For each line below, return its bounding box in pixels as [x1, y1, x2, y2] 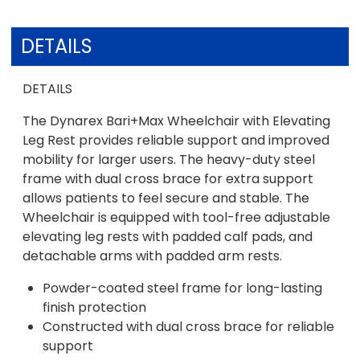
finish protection [43, 297, 147, 317]
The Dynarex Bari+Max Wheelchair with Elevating [22, 111, 331, 130]
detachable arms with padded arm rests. [22, 246, 283, 265]
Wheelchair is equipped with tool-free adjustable [22, 207, 331, 227]
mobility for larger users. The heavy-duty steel [22, 149, 316, 169]
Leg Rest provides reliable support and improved [22, 130, 330, 149]
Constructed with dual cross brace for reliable [43, 317, 335, 336]
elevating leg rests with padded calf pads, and [22, 227, 313, 246]
